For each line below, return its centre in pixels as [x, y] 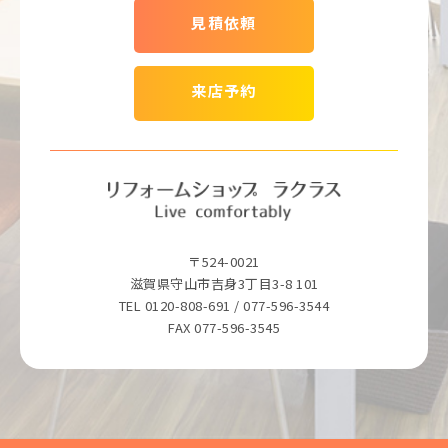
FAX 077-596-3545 [224, 328]
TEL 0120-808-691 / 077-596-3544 [224, 306]
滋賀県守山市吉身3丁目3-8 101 [224, 284]
